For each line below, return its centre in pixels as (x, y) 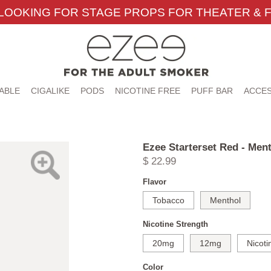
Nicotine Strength (175, 225)
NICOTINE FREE (147, 91)
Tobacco (168, 200)
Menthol (225, 200)
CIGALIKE (50, 91)
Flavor (155, 182)
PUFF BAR (212, 91)
